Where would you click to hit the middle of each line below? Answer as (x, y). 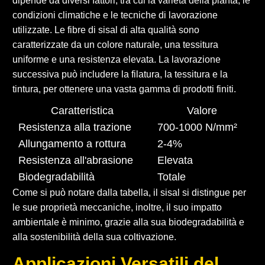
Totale (172, 177)
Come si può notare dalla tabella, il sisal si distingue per (129, 192)
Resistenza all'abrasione (76, 160)
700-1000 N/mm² (197, 127)
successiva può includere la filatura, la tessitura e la (120, 74)
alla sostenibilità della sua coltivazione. (94, 237)
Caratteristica (82, 110)
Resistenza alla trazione (75, 127)
